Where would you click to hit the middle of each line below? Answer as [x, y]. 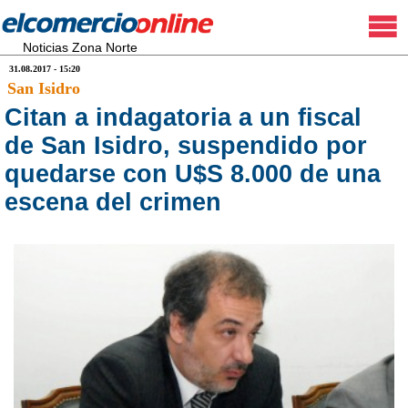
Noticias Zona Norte [80, 47]
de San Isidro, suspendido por [186, 146]
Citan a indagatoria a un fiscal [183, 117]
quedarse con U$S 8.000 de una [193, 174]
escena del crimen [113, 202]
